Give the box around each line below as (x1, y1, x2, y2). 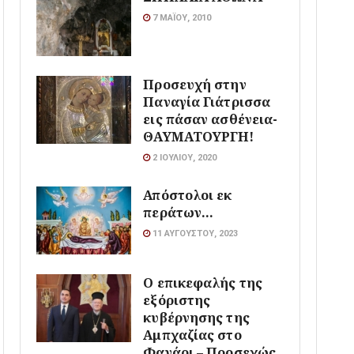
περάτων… (143, 202, 214, 221)
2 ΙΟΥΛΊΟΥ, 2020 (150, 152, 217, 163)
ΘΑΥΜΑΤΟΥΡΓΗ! (143, 126, 254, 145)
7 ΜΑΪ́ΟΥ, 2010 (150, 13, 212, 24)
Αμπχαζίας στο (143, 325, 242, 344)
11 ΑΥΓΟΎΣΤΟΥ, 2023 (150, 228, 239, 239)
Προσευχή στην (143, 74, 247, 93)
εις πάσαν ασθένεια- (143, 109, 278, 128)
